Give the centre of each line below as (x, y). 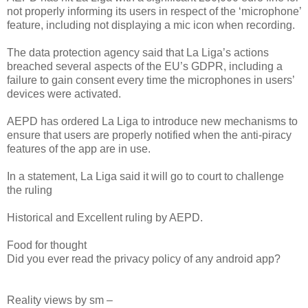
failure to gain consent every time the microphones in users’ (151, 80)
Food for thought (47, 245)
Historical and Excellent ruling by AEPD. (105, 217)
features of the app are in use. (79, 148)
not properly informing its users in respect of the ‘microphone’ (154, 11)
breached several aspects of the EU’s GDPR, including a (145, 66)
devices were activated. (64, 93)
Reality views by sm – (60, 300)
